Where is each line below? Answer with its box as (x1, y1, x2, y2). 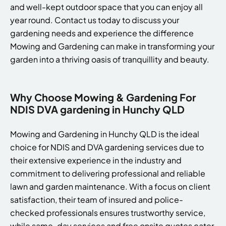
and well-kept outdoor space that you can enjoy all (10, 2, 203, 12)
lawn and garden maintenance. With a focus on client (10, 181, 210, 192)
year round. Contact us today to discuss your (10, 15, 179, 25)
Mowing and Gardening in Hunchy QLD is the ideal (10, 129, 199, 139)
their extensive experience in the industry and (10, 155, 182, 165)
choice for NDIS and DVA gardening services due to (10, 142, 204, 152)
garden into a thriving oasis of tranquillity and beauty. (10, 54, 209, 65)
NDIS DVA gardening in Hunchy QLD (10, 103, 185, 116)
